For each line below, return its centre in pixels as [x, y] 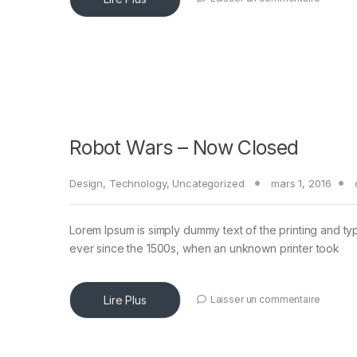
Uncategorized [208, 184]
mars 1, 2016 [301, 184]
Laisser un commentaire [265, 300]
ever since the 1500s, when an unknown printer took [204, 249]
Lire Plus [125, 300]
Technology [137, 184]
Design [86, 184]
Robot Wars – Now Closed [184, 148]
